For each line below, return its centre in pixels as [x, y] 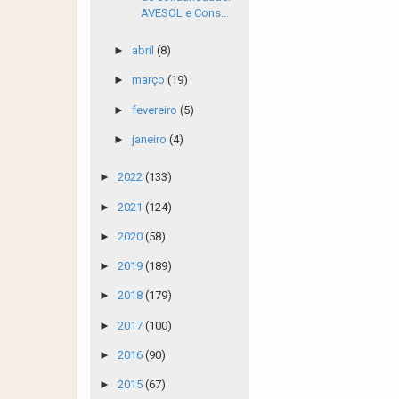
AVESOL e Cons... [185, 12]
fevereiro [155, 110]
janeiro [150, 139]
